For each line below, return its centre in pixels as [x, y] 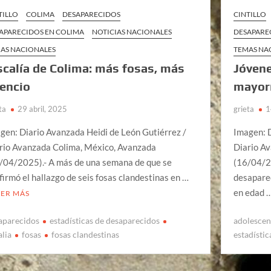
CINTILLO [250, 14]
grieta [244, 109]
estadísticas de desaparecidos [105, 221]
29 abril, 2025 [43, 109]
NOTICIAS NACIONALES [132, 31]
